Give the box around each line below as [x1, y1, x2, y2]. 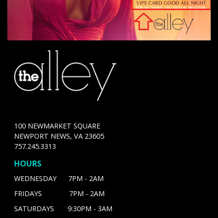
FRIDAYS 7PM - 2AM [14, 189, 105, 199]
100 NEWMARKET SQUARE [14, 121, 100, 131]
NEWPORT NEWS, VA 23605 [14, 131, 104, 141]
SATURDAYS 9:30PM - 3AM [14, 204, 112, 214]
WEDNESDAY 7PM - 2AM [14, 174, 104, 183]
